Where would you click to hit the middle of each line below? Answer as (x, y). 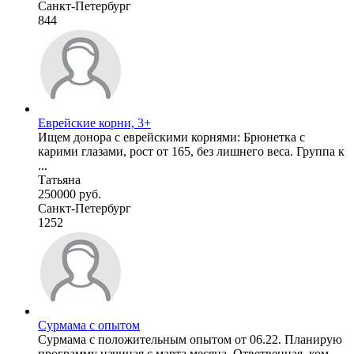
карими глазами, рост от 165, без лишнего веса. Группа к (191, 151)
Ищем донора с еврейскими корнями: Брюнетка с (171, 137)
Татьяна (59, 179)
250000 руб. (70, 194)
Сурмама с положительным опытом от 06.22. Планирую (190, 339)
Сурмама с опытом (89, 325)
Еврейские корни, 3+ (94, 122)
